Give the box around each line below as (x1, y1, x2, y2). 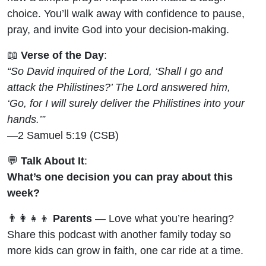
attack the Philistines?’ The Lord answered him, (7, 80, 230, 93)
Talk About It (21, 154, 84, 167)
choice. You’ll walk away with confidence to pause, (7, 7, 245, 20)
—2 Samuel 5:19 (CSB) (7, 128, 119, 141)
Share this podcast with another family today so (7, 227, 231, 240)
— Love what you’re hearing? (92, 211, 234, 224)
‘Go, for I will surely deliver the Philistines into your (7, 96, 245, 109)
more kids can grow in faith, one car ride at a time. (7, 243, 243, 256)
